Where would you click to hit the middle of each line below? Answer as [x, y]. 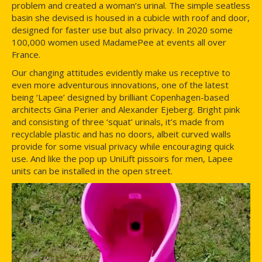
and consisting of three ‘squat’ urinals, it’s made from [118, 121]
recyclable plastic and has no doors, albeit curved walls [121, 134]
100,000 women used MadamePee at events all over [119, 42]
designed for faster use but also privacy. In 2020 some [122, 30]
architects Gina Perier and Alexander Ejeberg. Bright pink [126, 109]
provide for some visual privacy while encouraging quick [123, 146]
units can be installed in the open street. [92, 170]
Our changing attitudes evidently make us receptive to [121, 72]
